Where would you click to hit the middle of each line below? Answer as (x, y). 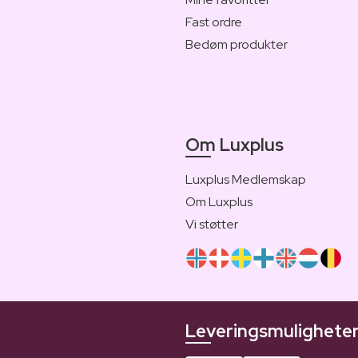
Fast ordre (214, 22)
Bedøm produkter (237, 44)
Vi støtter (212, 224)
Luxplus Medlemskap (246, 179)
